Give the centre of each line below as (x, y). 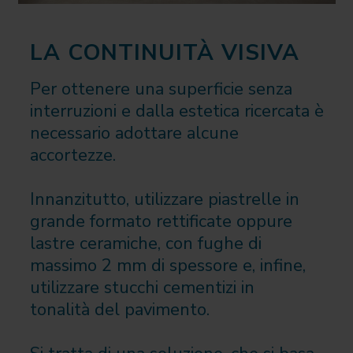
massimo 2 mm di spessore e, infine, (167, 265)
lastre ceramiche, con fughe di (145, 243)
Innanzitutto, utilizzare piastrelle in (164, 199)
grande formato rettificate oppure (161, 221)
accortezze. (72, 155)
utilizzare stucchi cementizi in (142, 287)
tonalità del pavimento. (119, 309)
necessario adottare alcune (134, 133)
